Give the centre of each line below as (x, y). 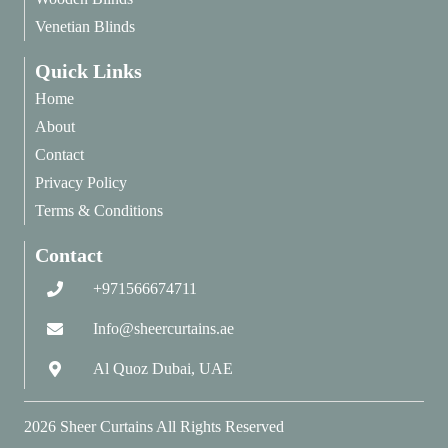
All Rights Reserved (218, 427)
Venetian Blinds (85, 27)
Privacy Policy (81, 183)
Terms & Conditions (99, 211)
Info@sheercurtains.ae (164, 329)
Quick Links (88, 71)
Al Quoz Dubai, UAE (163, 369)
